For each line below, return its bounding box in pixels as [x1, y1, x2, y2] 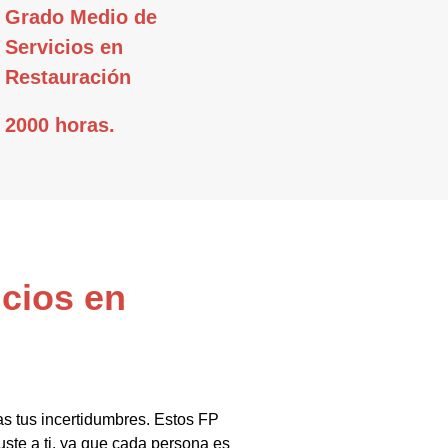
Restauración [4, 65, 131, 88]
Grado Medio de [4, 5, 157, 28]
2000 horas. [4, 113, 115, 136]
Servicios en [4, 35, 123, 58]
